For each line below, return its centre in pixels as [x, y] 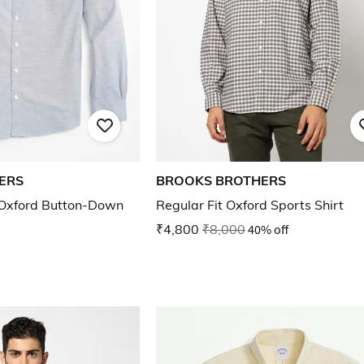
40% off [268, 230]
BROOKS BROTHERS [221, 181]
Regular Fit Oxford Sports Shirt [250, 205]
